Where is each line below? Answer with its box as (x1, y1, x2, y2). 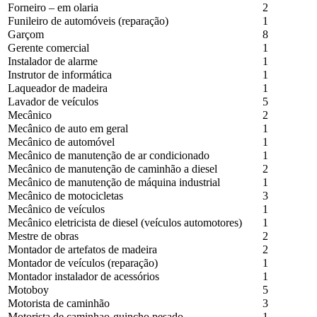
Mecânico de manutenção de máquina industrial (5, 176, 220, 188)
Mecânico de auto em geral (5, 122, 128, 134)
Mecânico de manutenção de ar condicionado (5, 149, 209, 161)
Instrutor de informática (5, 69, 112, 81)
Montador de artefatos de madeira (5, 243, 157, 255)
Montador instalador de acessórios (5, 270, 159, 282)
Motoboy (5, 284, 49, 296)
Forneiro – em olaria (5, 1, 98, 13)
